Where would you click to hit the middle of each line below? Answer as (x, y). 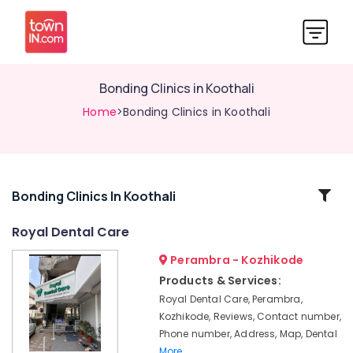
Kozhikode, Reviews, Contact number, (250, 316)
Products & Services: (220, 281)
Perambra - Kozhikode (236, 260)
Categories (54, 214)
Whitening (37, 276)
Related (54, 195)
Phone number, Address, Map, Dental (248, 334)
